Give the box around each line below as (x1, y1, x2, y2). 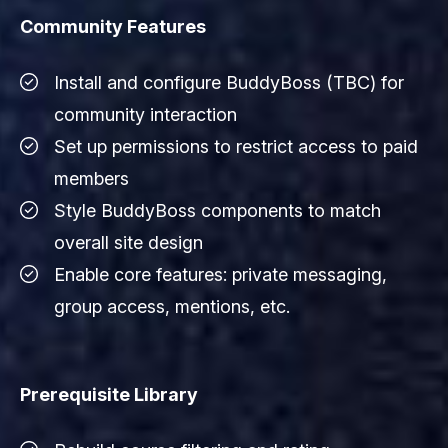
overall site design (54, 231, 203, 253)
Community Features (20, 15, 206, 37)
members (54, 167, 129, 189)
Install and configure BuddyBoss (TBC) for (54, 71, 404, 93)
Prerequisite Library (20, 383, 198, 405)
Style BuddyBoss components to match (54, 199, 381, 221)
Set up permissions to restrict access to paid (54, 135, 418, 157)
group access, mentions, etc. (54, 295, 290, 317)
